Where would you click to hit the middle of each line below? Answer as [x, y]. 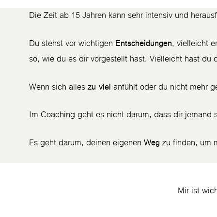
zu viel [99, 87]
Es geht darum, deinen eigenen [86, 143]
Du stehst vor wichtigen [72, 43]
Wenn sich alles [58, 87]
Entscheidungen [144, 43]
